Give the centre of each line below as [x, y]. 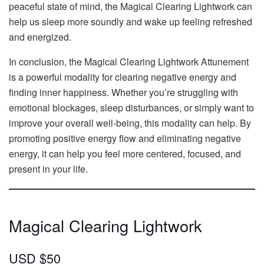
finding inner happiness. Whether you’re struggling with [123, 93]
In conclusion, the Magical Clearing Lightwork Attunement [129, 62]
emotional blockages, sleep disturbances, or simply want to [131, 108]
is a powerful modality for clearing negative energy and [123, 77]
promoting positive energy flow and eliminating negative [125, 138]
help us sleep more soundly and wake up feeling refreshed [131, 22]
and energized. [40, 37]
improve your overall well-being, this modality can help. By [130, 123]
